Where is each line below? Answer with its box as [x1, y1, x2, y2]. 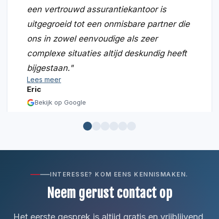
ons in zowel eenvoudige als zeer [27, 34, 157, 44]
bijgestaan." [27, 63, 73, 73]
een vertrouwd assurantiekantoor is [27, 4, 166, 15]
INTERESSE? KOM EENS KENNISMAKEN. [50, 171, 189, 178]
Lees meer [27, 75, 61, 84]
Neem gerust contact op [47, 185, 172, 201]
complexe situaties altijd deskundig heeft [27, 48, 187, 59]
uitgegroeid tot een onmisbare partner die [27, 19, 190, 29]
